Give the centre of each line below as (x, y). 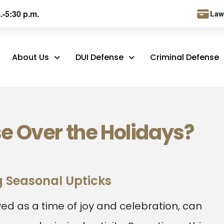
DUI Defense (99, 57)
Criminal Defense (184, 57)
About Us (30, 57)
